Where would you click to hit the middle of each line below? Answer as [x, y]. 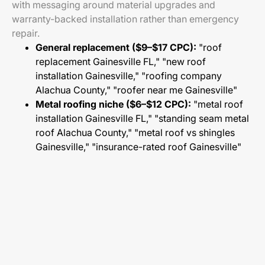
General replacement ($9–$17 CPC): [116, 47]
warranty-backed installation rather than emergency [125, 19]
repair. [26, 33]
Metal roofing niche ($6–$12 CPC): [113, 104]
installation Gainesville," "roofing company [129, 76]
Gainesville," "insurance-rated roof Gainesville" [138, 147]
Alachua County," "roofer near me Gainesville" [136, 90]
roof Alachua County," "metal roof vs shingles [135, 132]
